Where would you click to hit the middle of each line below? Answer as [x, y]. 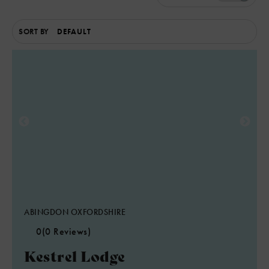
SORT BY [34, 32]
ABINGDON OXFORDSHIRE [75, 212]
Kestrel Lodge [75, 255]
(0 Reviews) [66, 231]
